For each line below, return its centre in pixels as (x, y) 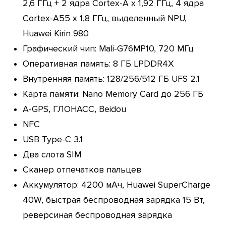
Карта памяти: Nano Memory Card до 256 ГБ (113, 94)
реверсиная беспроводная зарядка (97, 215)
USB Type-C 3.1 (52, 139)
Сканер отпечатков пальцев (82, 169)
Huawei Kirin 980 (55, 33)
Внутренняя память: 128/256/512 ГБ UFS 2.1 (111, 79)
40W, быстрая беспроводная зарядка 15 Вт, (114, 200)
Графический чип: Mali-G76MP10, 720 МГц (108, 48)
